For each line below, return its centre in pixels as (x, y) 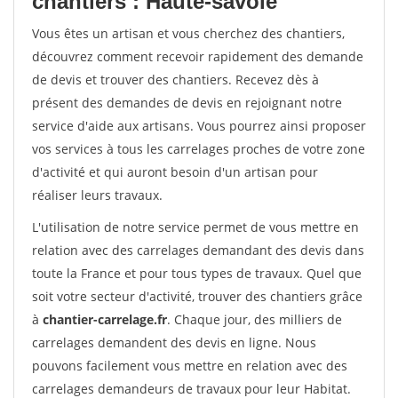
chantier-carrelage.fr (105, 319)
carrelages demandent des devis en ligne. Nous (174, 342)
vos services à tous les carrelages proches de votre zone (199, 149)
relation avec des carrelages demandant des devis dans (198, 250)
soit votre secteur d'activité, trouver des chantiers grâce (197, 296)
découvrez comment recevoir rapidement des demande (198, 56)
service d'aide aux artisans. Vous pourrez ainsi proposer (199, 126)
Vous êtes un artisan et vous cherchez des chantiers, (188, 33)
